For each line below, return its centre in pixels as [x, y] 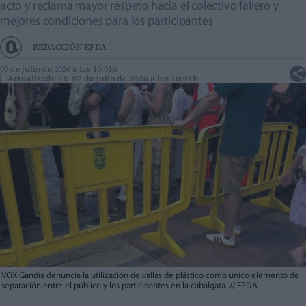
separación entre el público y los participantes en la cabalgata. [115, 286]
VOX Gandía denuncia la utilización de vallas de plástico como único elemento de [150, 276]
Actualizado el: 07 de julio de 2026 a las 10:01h [103, 79]
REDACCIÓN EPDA [70, 47]
